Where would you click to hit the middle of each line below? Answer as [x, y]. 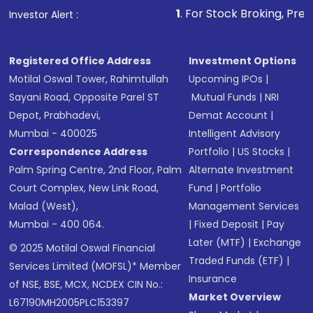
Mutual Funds [224, 97]
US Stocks [261, 152]
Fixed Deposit [227, 225]
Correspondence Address [79, 152]
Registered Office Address [80, 61]
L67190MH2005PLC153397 [70, 303]
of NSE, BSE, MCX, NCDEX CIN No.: [86, 285]
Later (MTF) [217, 243]
